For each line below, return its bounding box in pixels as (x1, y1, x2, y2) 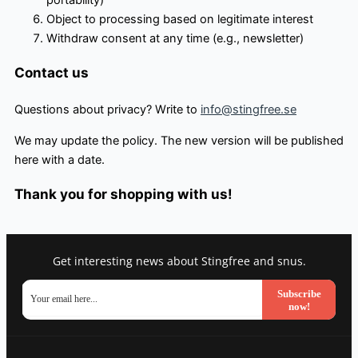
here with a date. (14, 152, 105, 167)
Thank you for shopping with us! (14, 185, 233, 202)
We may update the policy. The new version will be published (14, 133, 344, 148)
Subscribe (276, 287, 321, 300)
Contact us (14, 64, 89, 82)
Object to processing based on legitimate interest (46, 12, 313, 26)
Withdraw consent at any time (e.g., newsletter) (46, 31, 304, 46)
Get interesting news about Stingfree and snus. (52, 253, 306, 268)
